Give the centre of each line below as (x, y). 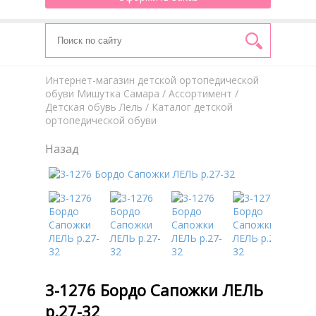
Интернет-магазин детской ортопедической (152, 80)
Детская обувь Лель (94, 107)
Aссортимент (200, 93)
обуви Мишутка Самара (102, 93)
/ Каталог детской (188, 107)
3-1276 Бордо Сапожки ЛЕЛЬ (154, 290)
